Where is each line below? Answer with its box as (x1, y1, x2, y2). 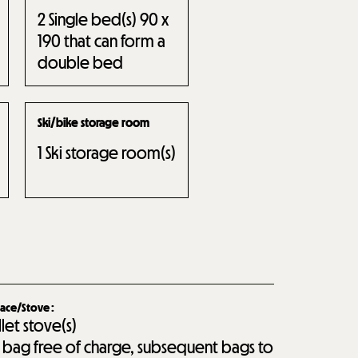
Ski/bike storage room (37, 114, 149, 130)
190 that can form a (37, 30, 165, 52)
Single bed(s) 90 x (48, 8, 169, 30)
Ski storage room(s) (45, 141, 176, 164)
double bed (37, 51, 123, 74)
